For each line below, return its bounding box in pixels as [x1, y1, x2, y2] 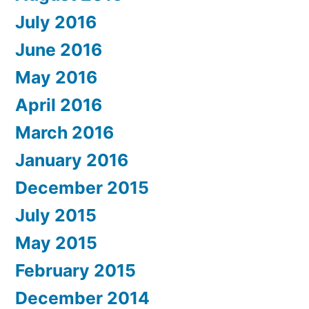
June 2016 [15, 39, 102, 61]
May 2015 [15, 232, 97, 254]
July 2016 [15, 12, 97, 33]
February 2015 [15, 260, 136, 281]
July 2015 [15, 205, 97, 226]
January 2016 [15, 150, 128, 171]
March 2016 [15, 122, 114, 143]
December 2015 [15, 177, 149, 199]
